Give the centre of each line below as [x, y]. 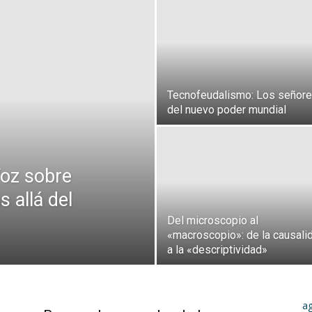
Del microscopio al [213, 220]
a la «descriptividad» [217, 250]
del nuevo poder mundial [227, 110]
